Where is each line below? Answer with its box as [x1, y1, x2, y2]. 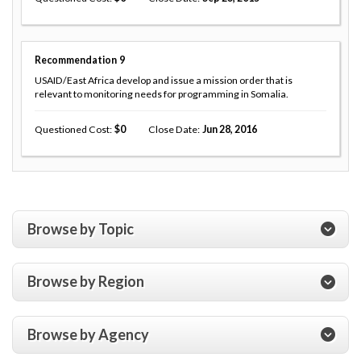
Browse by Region [27, 272, 144, 291]
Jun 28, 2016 [201, 122, 257, 135]
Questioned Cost [35, 122, 110, 135]
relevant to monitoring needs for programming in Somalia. [35, 87, 288, 100]
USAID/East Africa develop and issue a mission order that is [35, 73, 293, 86]
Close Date [147, 122, 197, 135]
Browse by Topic [27, 219, 134, 238]
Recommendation [35, 53, 117, 66]
